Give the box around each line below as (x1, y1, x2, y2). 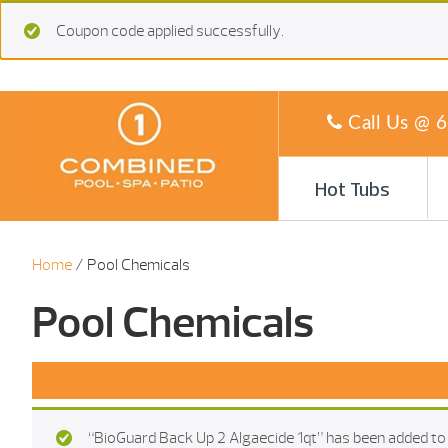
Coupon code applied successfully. (56, 21, 284, 41)
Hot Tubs (315, 181, 391, 201)
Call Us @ (342, 113, 436, 133)
